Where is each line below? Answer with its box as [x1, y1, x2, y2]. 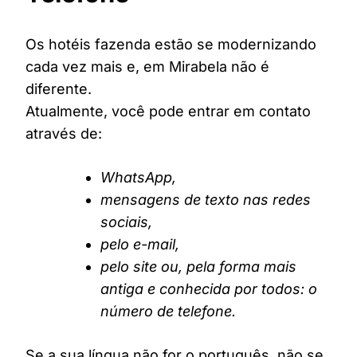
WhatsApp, [100, 169, 176, 186]
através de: [25, 125, 102, 143]
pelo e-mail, [100, 236, 179, 253]
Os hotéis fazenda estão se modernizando [25, 36, 316, 53]
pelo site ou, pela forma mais [100, 258, 296, 276]
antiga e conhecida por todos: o [100, 280, 317, 298]
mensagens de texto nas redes [100, 191, 311, 209]
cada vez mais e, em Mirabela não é [25, 58, 269, 76]
